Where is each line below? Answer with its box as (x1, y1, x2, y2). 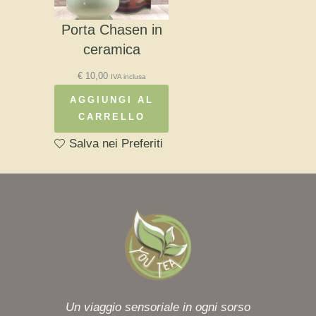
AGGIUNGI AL (69, 94, 154, 105)
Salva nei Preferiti (69, 136, 164, 150)
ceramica (83, 41, 140, 57)
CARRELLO (78, 111, 145, 122)
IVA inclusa (110, 72, 146, 80)
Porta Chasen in (61, 21, 162, 37)
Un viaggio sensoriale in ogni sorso (66, 300, 250, 315)
